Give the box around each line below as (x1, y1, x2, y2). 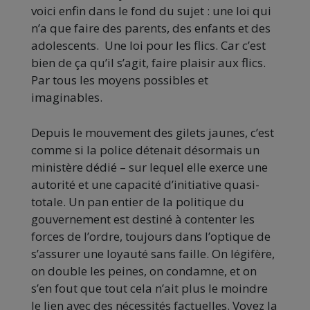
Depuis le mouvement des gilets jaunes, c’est (31, 125, 274, 141)
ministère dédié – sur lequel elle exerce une (31, 159, 268, 176)
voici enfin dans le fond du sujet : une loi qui (31, 3, 271, 19)
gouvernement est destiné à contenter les (31, 211, 255, 228)
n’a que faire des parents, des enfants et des (31, 20, 271, 37)
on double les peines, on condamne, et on (31, 263, 257, 280)
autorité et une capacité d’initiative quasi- (31, 176, 259, 193)
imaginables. (31, 89, 102, 106)
